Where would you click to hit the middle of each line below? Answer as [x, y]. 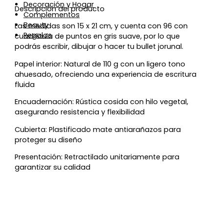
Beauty [36, 25]
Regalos [38, 35]
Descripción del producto [60, 9]
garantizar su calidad [53, 167]
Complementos [52, 15]
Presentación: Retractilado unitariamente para [97, 157]
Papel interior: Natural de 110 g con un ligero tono [100, 64]
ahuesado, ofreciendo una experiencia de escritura [106, 74]
